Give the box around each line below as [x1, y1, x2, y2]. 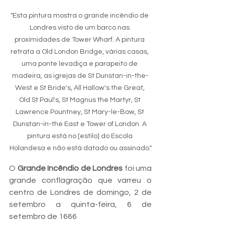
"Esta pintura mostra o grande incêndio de [11, 12, 150, 20]
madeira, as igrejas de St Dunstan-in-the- [12, 72, 149, 80]
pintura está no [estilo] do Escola [27, 133, 134, 140]
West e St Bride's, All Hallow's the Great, [15, 84, 146, 92]
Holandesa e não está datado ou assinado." [9, 145, 152, 152]
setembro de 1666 [9, 212, 77, 221]
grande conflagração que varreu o [9, 176, 152, 185]
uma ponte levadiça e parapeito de [22, 60, 139, 68]
